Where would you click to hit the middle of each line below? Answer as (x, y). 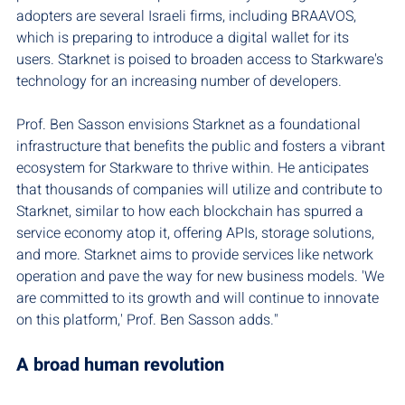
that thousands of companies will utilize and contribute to (201, 190)
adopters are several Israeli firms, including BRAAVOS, (188, 17)
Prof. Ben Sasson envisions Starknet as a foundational (190, 125)
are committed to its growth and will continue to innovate (199, 299)
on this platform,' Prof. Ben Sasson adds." (147, 320)
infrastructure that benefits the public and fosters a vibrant (202, 147)
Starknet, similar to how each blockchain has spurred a (192, 212)
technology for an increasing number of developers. (179, 82)
